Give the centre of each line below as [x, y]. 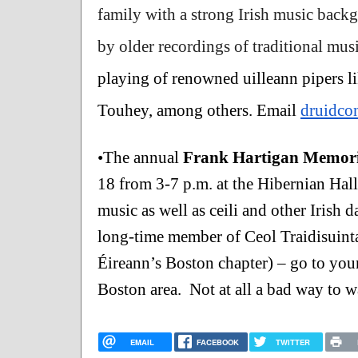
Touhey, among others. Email [199, 110]
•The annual [140, 157]
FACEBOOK [217, 342]
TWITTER [293, 342]
